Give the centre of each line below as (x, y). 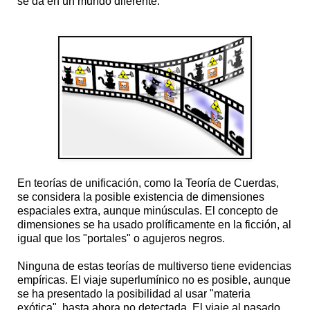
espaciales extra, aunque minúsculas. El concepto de (148, 210)
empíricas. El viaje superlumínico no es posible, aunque (154, 280)
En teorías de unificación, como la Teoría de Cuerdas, (148, 183)
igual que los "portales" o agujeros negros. (121, 238)
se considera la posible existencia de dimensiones (141, 197)
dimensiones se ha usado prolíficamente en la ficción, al (154, 224)
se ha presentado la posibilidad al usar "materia (134, 293)
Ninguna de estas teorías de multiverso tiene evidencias (154, 266)
